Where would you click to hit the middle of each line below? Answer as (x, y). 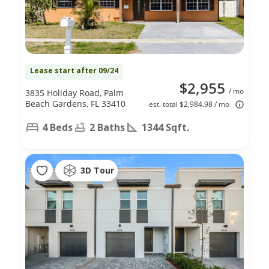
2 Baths (107, 127)
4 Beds (57, 127)
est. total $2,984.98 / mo (189, 104)
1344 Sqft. (165, 127)
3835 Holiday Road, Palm (74, 92)
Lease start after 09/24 (74, 70)
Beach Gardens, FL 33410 (75, 103)
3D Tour (97, 171)
